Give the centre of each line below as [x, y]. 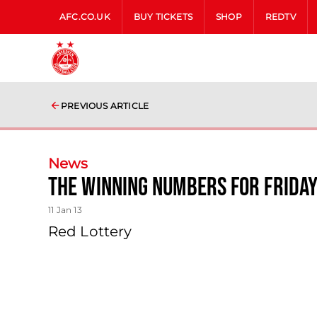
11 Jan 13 [65, 210]
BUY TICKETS [163, 17]
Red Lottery [90, 231]
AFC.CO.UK [85, 17]
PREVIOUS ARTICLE [105, 106]
